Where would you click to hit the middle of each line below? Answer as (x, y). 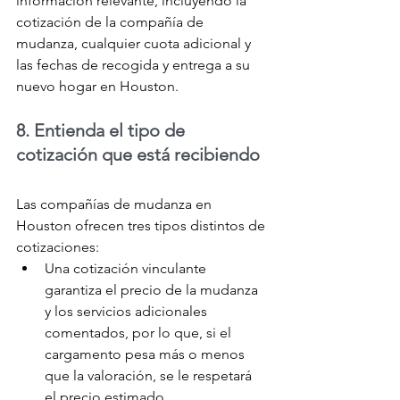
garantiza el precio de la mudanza (153, 290)
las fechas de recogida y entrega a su (135, 65)
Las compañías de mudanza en (116, 204)
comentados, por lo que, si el (140, 333)
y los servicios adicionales (128, 312)
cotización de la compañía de (112, 22)
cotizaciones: (58, 247)
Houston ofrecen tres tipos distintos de (142, 226)
